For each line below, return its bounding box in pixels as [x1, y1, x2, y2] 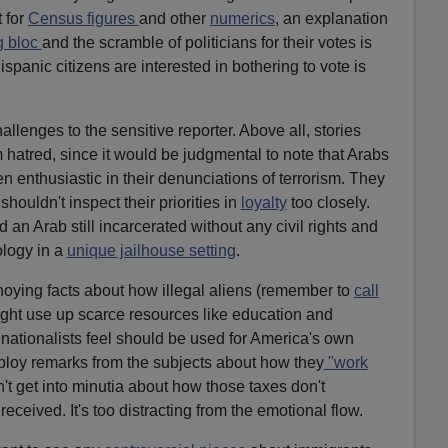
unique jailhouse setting [66, 241, 236, 259]
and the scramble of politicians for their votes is [41, 33, 372, 51]
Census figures [27, 9, 139, 27]
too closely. [286, 193, 370, 211]
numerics [209, 9, 275, 27]
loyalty [240, 193, 287, 211]
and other [138, 9, 210, 27]
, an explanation [274, 9, 388, 27]
